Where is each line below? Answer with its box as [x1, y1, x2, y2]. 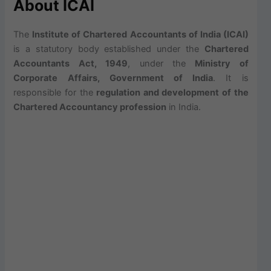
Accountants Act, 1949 [13, 58, 128, 70]
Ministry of [195, 58, 249, 70]
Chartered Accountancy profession [13, 102, 167, 113]
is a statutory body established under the [13, 44, 204, 55]
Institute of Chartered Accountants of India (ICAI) [32, 29, 249, 41]
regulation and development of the [96, 87, 249, 99]
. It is [213, 73, 249, 84]
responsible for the [13, 87, 97, 99]
